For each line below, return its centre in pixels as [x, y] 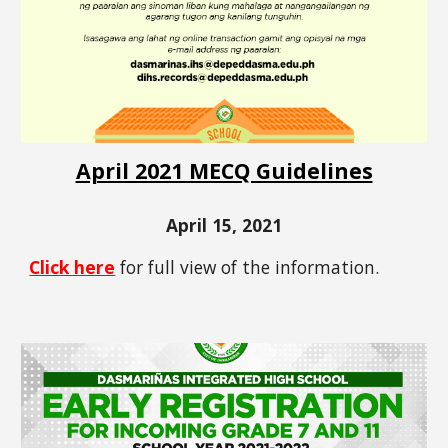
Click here [72, 267]
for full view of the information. [247, 267]
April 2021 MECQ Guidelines [224, 171]
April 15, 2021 [224, 225]
